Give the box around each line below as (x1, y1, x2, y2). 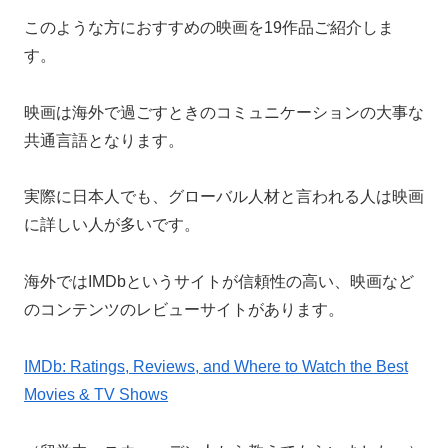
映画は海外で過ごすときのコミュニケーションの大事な (24, 103, 424, 121)
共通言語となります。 (24, 131, 184, 149)
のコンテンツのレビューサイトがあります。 (24, 301, 344, 319)
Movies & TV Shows (24, 385, 168, 403)
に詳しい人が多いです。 (24, 216, 200, 234)
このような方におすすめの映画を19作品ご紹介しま (24, 18, 394, 36)
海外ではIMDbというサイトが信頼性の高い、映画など (24, 273, 414, 291)
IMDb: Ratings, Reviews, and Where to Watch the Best (24, 357, 408, 375)
